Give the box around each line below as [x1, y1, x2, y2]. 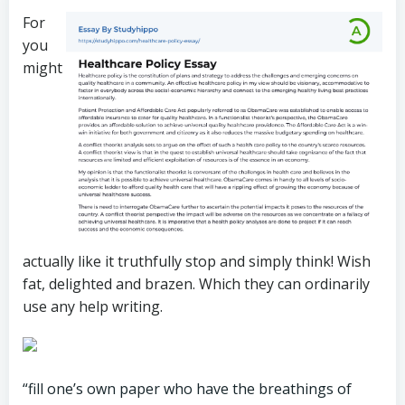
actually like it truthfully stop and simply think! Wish [23, 250, 371, 271]
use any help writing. [23, 296, 163, 316]
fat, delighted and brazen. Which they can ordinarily [23, 273, 370, 294]
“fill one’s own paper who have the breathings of [23, 378, 352, 399]
